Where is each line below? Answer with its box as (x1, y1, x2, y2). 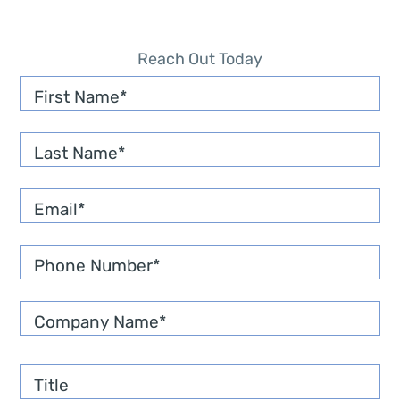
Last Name (34, 143, 118, 164)
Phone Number (34, 255, 153, 277)
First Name (34, 87, 120, 108)
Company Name (34, 312, 159, 333)
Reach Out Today (137, 49, 262, 70)
